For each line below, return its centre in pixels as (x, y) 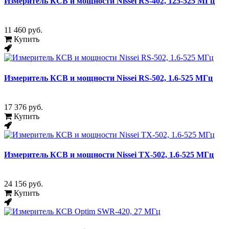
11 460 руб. (23, 30)
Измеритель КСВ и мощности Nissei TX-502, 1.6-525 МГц (109, 155)
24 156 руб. (24, 184)
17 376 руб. (24, 107)
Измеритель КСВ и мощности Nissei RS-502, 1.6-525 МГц (108, 78)
